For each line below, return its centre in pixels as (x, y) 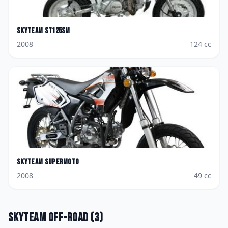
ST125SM (57, 31)
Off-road (68, 218)
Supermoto (62, 162)
